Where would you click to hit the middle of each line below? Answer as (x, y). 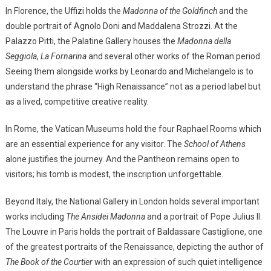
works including (35, 216)
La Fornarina (63, 56)
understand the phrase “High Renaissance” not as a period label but (133, 86)
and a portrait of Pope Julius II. (203, 216)
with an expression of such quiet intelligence (177, 262)
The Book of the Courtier (49, 262)
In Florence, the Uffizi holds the (64, 11)
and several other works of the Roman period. (174, 56)
